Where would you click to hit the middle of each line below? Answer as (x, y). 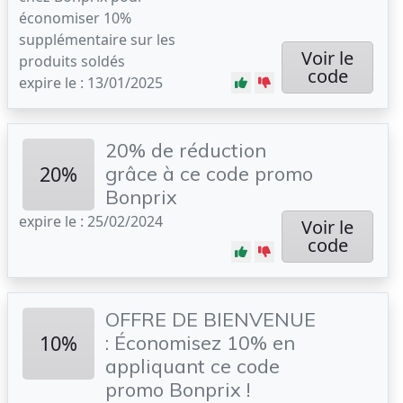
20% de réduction (186, 150)
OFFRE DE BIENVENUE (210, 319)
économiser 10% (75, 18)
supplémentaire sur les (97, 40)
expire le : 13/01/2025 (91, 83)
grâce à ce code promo (209, 173)
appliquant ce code (193, 366)
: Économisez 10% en (200, 342)
